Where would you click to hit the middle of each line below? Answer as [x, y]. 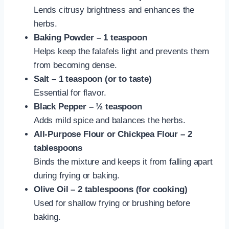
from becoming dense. [75, 65]
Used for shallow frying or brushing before [112, 203]
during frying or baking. [77, 175]
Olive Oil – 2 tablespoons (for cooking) [111, 189]
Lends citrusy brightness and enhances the [114, 10]
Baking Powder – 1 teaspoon [90, 37]
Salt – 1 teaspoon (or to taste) [93, 79]
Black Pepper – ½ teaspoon [88, 106]
